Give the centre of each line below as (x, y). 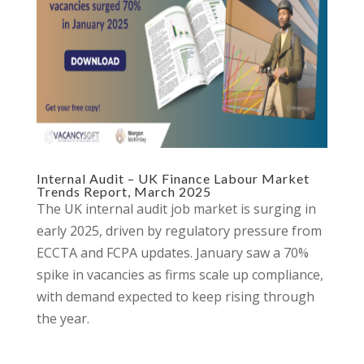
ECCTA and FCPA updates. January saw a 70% (172, 253)
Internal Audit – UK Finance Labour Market (173, 178)
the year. (63, 318)
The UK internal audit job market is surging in (176, 209)
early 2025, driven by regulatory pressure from (179, 231)
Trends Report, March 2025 (123, 191)
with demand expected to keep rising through (175, 297)
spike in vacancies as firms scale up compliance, (180, 275)
